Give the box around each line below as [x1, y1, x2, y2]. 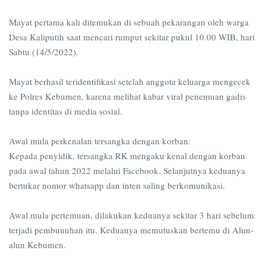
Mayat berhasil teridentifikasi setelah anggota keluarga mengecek [9, 75, 251, 88]
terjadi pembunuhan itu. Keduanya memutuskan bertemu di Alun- [9, 224, 254, 236]
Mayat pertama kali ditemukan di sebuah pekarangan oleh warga [9, 16, 249, 28]
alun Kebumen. [9, 239, 66, 251]
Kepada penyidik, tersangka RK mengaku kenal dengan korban [9, 150, 245, 162]
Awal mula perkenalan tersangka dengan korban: [9, 135, 191, 147]
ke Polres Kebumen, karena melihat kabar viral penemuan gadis [9, 90, 246, 103]
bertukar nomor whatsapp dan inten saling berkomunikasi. [9, 179, 225, 192]
